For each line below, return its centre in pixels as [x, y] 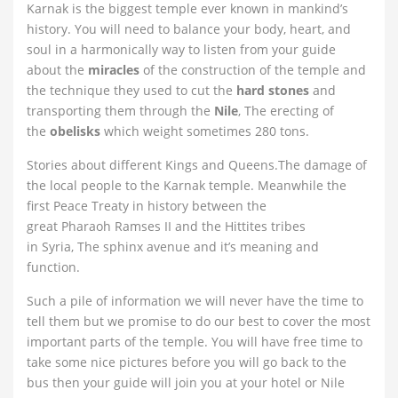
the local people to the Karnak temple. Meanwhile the [187, 185]
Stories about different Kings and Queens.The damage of [197, 165]
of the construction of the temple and [255, 70]
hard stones [273, 90]
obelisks [75, 131]
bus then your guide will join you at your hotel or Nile [186, 382]
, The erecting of [286, 111]
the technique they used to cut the [131, 90]
